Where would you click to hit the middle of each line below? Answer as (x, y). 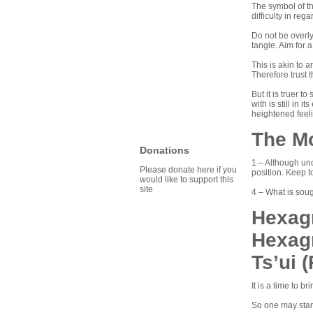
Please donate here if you (188, 170)
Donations (165, 151)
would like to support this (187, 180)
